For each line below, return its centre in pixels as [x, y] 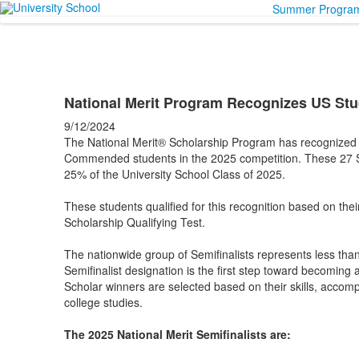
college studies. [103, 302]
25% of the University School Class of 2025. [176, 174]
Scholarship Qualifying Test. [134, 222]
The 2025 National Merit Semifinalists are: [177, 334]
